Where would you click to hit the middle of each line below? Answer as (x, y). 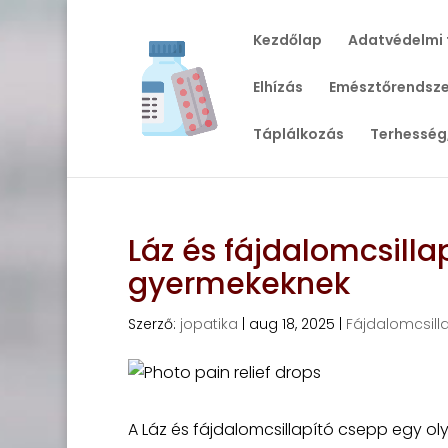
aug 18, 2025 (291, 324)
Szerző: (153, 324)
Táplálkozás (298, 134)
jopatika (208, 324)
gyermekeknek (238, 284)
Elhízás (277, 87)
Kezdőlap (287, 40)
